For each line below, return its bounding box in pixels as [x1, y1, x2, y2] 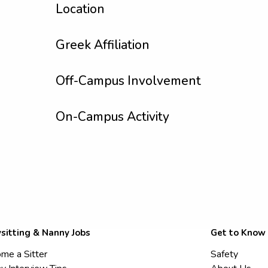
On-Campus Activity [56, 108, 169, 125]
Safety [211, 248, 239, 261]
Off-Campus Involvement [56, 72, 201, 89]
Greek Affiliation [56, 36, 150, 53]
